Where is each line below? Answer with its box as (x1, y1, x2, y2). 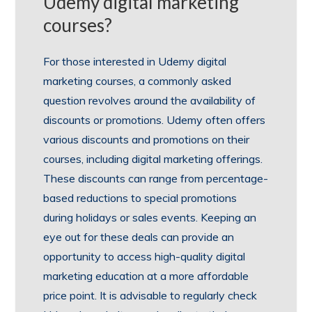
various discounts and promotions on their (43, 132, 250, 146)
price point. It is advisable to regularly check (43, 288, 258, 302)
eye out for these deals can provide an (43, 229, 235, 244)
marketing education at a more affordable (43, 268, 249, 283)
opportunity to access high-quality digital (43, 249, 246, 263)
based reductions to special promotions (43, 190, 237, 205)
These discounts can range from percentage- (43, 171, 269, 185)
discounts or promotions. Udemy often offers (43, 112, 266, 127)
